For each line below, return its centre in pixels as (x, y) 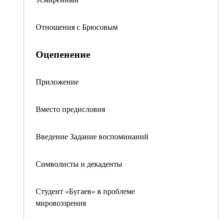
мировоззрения (61, 203)
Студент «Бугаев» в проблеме (85, 191)
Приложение (57, 81)
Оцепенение (63, 54)
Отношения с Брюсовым (77, 27)
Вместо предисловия (70, 109)
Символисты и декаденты (79, 164)
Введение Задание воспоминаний (92, 136)
